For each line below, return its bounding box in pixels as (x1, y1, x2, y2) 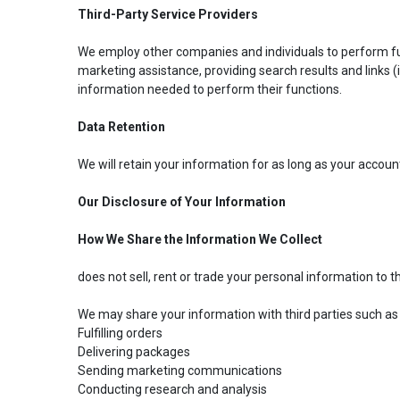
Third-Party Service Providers (78, 6, 258, 21)
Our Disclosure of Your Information (78, 194, 286, 209)
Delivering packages (78, 344, 190, 359)
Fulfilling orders (78, 325, 162, 340)
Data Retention (78, 119, 165, 134)
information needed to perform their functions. (78, 81, 342, 96)
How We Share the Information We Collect (78, 231, 322, 246)
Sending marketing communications (78, 362, 282, 378)
